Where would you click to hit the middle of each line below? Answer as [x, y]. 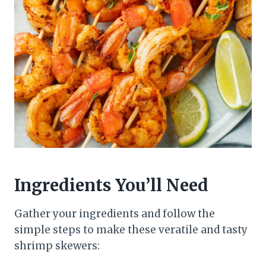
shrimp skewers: [57, 246]
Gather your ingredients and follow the [115, 213]
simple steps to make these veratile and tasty [131, 229]
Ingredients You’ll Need [111, 185]
